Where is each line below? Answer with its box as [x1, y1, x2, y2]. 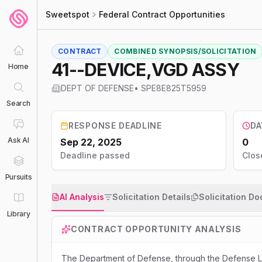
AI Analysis [60, 192, 104, 202]
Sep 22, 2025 [60, 136, 122, 148]
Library [6, 209, 30, 218]
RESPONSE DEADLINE [68, 120, 162, 130]
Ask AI [8, 136, 29, 144]
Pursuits [5, 173, 32, 181]
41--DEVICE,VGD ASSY [51, 59, 239, 80]
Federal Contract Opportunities [99, 9, 225, 19]
